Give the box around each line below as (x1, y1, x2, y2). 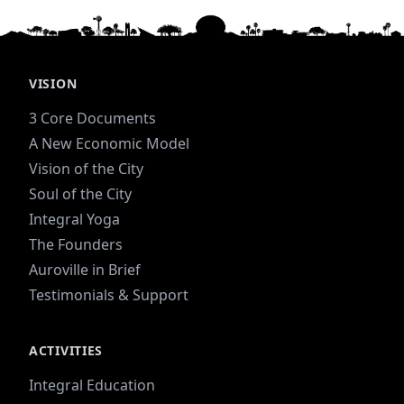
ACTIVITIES (29, 341, 103, 359)
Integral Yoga (29, 208, 120, 229)
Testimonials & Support (29, 284, 188, 305)
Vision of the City (29, 158, 143, 179)
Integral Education (29, 374, 155, 395)
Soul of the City (29, 183, 132, 204)
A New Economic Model (29, 133, 189, 153)
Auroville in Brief (29, 259, 141, 280)
